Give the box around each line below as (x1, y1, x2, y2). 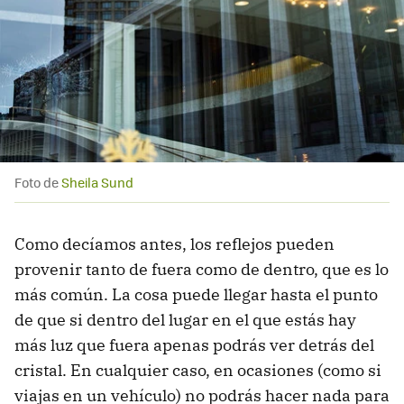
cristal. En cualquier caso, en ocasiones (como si (14, 359, 381, 381)
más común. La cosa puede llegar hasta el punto (14, 283, 378, 305)
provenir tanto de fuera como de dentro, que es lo (14, 258, 389, 280)
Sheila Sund (61, 172, 133, 191)
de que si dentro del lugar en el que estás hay (14, 308, 356, 330)
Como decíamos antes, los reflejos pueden (14, 233, 335, 254)
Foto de (14, 172, 61, 191)
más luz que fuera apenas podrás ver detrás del (14, 334, 374, 355)
